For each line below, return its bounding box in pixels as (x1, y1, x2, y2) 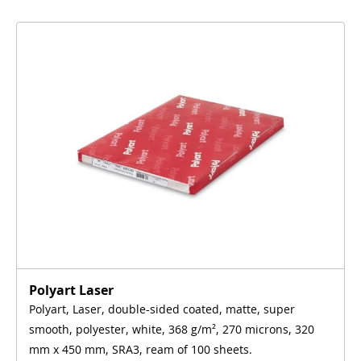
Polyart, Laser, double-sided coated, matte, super (29, 301, 295, 317)
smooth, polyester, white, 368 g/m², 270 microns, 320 (29, 321, 314, 337)
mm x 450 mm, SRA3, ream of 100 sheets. (29, 341, 252, 357)
